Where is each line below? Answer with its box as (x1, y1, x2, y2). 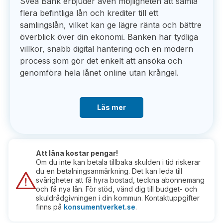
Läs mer (97, 103, 126, 111)
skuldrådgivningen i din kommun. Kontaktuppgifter (36, 194, 200, 202)
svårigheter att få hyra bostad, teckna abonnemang (36, 176, 205, 184)
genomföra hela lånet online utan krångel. (20, 68, 179, 78)
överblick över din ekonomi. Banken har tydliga (20, 32, 198, 42)
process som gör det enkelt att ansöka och (20, 56, 182, 66)
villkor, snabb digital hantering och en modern (20, 44, 193, 54)
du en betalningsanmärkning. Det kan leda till (36, 167, 182, 175)
